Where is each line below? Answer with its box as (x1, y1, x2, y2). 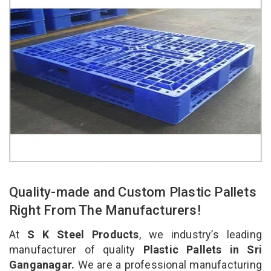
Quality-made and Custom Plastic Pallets (9, 184, 256, 200)
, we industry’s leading (139, 227, 262, 241)
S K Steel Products (27, 227, 139, 241)
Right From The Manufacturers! (9, 202, 204, 218)
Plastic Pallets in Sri (135, 243, 262, 256)
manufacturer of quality (9, 243, 135, 256)
